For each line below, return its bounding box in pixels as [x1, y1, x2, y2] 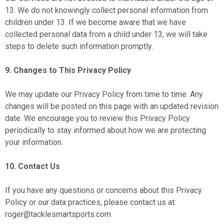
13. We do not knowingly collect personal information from [5, 5, 208, 15]
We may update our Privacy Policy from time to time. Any [5, 89, 203, 99]
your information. [5, 137, 63, 147]
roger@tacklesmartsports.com [5, 209, 111, 219]
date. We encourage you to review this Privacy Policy [5, 113, 190, 123]
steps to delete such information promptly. [5, 41, 153, 51]
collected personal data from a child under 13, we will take [5, 29, 207, 39]
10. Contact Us [5, 161, 60, 171]
